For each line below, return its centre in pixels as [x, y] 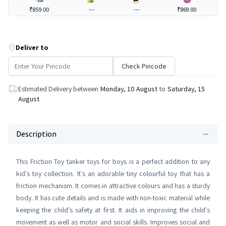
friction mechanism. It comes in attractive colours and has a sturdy [113, 186]
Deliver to [32, 47]
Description [36, 134]
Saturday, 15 [186, 89]
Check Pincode [144, 66]
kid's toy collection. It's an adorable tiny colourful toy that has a [113, 174]
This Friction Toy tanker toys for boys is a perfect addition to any [113, 161]
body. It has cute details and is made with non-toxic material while [113, 198]
